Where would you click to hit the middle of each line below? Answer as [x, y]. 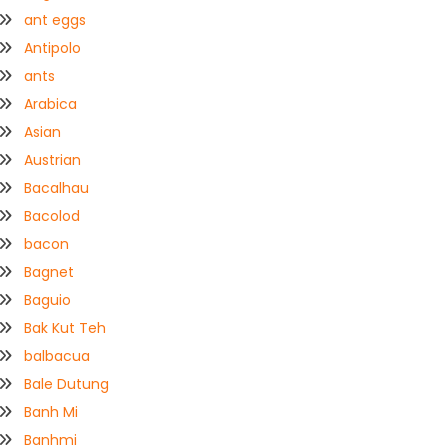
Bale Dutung [67, 384]
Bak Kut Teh [65, 328]
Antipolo [53, 48]
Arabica [51, 104]
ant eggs [55, 20]
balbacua [57, 356]
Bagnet [49, 272]
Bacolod [52, 216]
